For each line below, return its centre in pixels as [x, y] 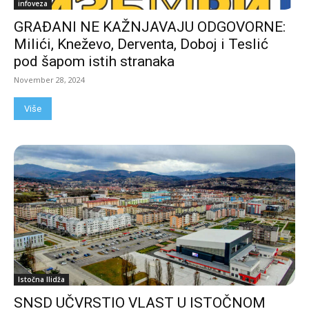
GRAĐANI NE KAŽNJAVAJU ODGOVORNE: [150, 27]
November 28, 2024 [49, 79]
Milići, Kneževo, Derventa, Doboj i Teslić [141, 44]
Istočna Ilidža [41, 279]
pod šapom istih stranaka [94, 61]
